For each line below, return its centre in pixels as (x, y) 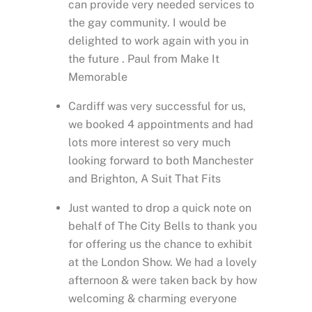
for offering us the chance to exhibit (160, 244)
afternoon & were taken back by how (163, 280)
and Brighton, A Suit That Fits (145, 178)
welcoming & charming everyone (153, 298)
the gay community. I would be (147, 22)
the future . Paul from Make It (144, 58)
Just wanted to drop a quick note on (160, 208)
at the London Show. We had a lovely (163, 262)
